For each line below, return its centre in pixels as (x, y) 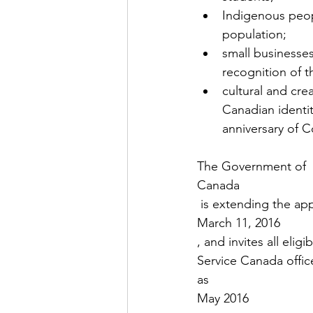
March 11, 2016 (239, 223)
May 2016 (223, 298)
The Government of (253, 166)
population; (254, 34)
